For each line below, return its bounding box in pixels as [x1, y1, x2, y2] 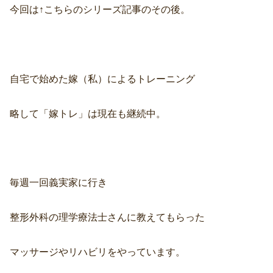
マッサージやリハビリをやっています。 [10, 246, 185, 257]
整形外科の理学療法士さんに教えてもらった [10, 212, 205, 223]
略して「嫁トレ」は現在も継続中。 [10, 108, 166, 119]
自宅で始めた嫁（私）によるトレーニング [10, 73, 195, 84]
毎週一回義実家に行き [10, 177, 107, 188]
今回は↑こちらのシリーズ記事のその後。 [10, 4, 190, 15]
